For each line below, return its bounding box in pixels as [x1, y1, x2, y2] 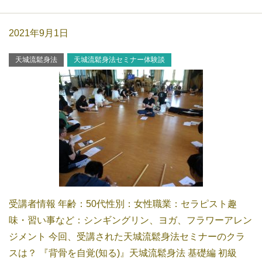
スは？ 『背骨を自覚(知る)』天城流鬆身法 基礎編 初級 [9, 248, 237, 258]
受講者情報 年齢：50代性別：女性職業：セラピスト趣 [9, 199, 237, 209]
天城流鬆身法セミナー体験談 [74, 56, 165, 64]
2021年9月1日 [9, 28, 68, 39]
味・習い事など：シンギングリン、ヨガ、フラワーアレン [9, 215, 252, 226]
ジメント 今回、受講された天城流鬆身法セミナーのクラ [9, 232, 245, 242]
